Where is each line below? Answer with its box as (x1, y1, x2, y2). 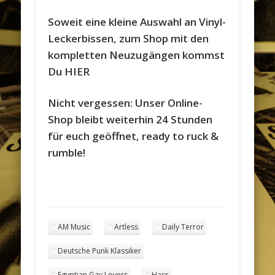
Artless (114, 221, 139, 232)
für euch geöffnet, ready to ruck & (48, 128, 219, 143)
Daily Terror (162, 221, 204, 232)
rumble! (48, 145, 86, 160)
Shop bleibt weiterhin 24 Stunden (48, 112, 213, 126)
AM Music (58, 221, 91, 232)
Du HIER (48, 64, 93, 79)
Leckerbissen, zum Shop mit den (48, 31, 209, 45)
